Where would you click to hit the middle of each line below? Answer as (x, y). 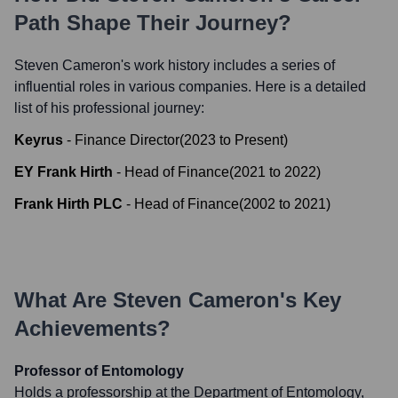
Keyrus (39, 140)
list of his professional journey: (109, 108)
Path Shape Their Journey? (153, 23)
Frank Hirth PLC (68, 204)
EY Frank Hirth (64, 172)
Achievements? (92, 328)
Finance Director (127, 140)
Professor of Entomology (99, 371)
